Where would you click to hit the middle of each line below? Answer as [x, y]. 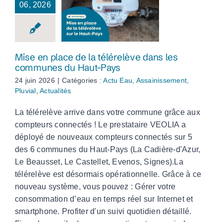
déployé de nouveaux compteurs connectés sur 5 [104, 137]
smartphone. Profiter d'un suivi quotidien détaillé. [103, 212]
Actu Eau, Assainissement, [146, 81]
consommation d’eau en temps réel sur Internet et [104, 199]
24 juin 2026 [35, 81]
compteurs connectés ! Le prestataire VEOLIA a [100, 125]
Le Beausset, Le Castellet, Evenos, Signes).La [99, 162]
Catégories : [83, 81]
